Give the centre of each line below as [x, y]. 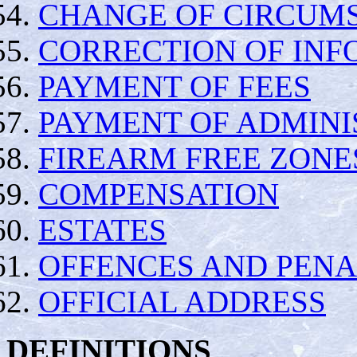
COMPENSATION [159, 194]
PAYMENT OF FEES [175, 86]
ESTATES [102, 229]
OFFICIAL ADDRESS [182, 301]
